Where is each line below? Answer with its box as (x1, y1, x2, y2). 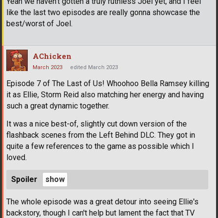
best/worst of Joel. (6, 18, 73, 28)
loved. (6, 152, 27, 162)
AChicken (33, 51, 72, 61)
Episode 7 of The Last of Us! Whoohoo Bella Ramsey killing (6, 78, 209, 88)
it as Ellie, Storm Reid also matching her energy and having (6, 90, 204, 99)
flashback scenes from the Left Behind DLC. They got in (6, 130, 195, 140)
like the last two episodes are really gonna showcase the (6, 7, 200, 17)
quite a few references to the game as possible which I (6, 141, 194, 151)
